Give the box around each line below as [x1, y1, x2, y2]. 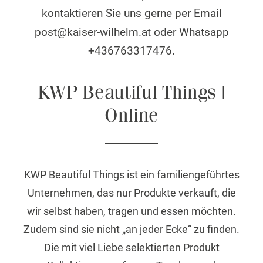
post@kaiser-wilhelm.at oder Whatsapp [34, 26, 229, 39]
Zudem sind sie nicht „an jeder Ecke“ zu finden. [23, 223, 240, 235]
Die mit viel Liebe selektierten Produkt [43, 241, 220, 254]
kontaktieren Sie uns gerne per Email [41, 7, 222, 20]
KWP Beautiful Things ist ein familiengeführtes [23, 168, 240, 181]
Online [104, 106, 159, 126]
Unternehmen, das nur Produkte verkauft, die [27, 187, 236, 199]
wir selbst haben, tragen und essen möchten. [27, 205, 236, 217]
